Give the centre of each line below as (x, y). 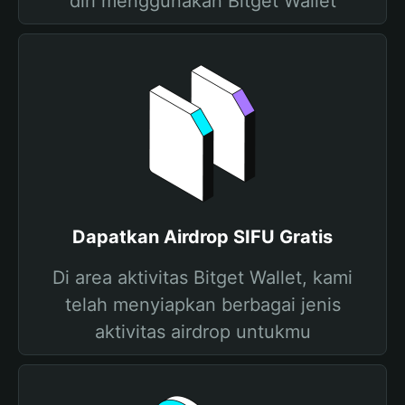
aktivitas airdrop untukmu (202, 332)
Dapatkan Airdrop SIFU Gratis (202, 237)
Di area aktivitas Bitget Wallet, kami (202, 278)
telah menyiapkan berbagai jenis (202, 305)
